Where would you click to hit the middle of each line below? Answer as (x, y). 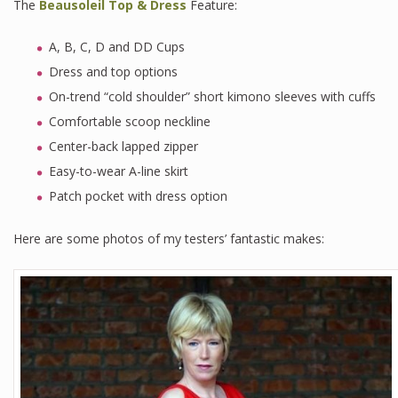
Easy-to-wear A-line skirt (119, 171)
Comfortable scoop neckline (130, 122)
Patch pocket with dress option (138, 196)
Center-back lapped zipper (123, 147)
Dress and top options (113, 72)
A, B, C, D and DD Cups (117, 47)
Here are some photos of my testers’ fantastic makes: (169, 239)
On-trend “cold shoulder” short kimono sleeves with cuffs (212, 97)
